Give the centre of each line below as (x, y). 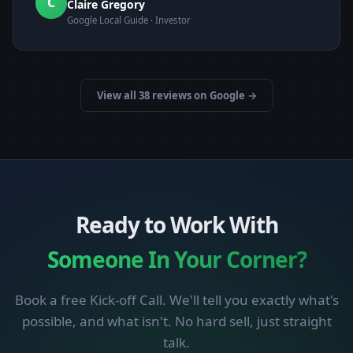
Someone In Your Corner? (176, 260)
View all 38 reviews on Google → (176, 96)
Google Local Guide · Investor (129, 20)
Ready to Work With (176, 225)
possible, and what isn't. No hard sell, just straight (176, 321)
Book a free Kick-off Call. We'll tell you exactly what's (176, 300)
